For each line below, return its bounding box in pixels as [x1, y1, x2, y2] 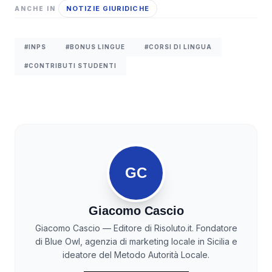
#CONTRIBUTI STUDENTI [24, 62, 117, 70]
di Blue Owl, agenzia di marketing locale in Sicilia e [35, 236, 237, 247]
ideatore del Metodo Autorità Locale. [63, 250, 209, 260]
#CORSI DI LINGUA [144, 43, 212, 51]
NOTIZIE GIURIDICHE [66, 4, 149, 13]
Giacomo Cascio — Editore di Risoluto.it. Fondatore [35, 223, 237, 234]
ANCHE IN [15, 4, 56, 12]
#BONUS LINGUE [66, 43, 125, 51]
